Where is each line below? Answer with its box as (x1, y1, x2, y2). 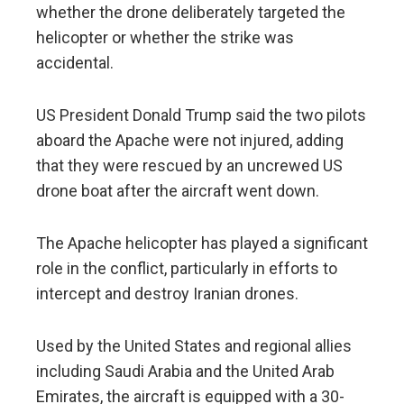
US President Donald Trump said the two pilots (36, 106, 366, 125)
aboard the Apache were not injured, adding (36, 131, 344, 151)
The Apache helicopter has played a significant (36, 234, 368, 253)
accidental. (36, 53, 114, 73)
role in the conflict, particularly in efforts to (36, 259, 337, 279)
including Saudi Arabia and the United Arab (36, 362, 335, 381)
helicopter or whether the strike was (36, 28, 294, 48)
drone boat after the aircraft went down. (36, 181, 319, 201)
